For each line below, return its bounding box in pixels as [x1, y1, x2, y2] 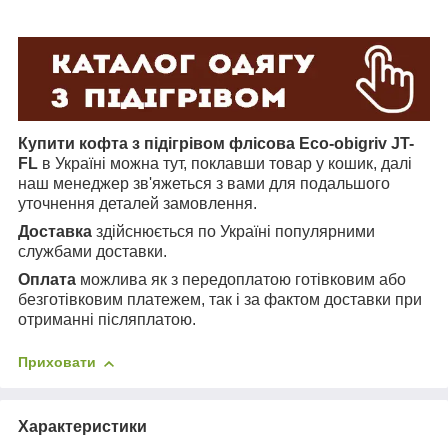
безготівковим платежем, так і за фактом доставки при [18, 291, 422, 309]
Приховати [18, 354, 96, 371]
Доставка [18, 223, 92, 241]
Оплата [18, 271, 76, 289]
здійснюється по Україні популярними [92, 223, 375, 241]
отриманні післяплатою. [18, 311, 196, 329]
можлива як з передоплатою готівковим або [76, 271, 406, 289]
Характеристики [18, 418, 147, 436]
